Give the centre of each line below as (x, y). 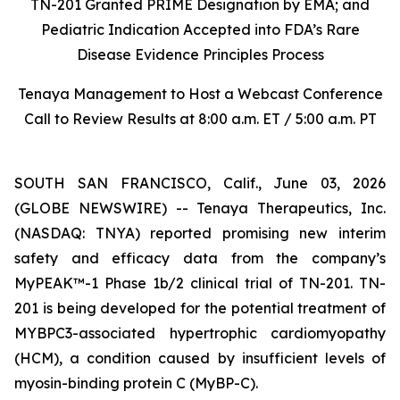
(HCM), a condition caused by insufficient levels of (200, 358)
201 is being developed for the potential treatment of (200, 308)
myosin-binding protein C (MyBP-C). (136, 383)
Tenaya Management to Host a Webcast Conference (200, 94)
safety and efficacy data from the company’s (200, 258)
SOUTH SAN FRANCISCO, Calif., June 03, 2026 (200, 183)
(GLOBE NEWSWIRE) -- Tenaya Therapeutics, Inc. (200, 208)
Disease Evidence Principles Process (200, 54)
